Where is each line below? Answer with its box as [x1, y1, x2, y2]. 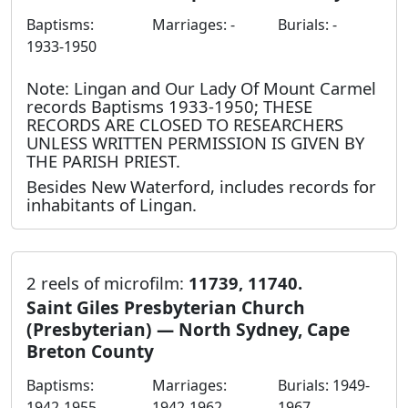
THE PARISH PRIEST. [26, 148, 180, 172]
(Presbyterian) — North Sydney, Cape [26, 316, 350, 342]
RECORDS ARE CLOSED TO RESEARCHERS [26, 112, 343, 136]
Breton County [26, 338, 154, 363]
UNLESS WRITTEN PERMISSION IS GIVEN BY [26, 130, 364, 154]
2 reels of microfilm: [26, 270, 189, 294]
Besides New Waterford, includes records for [26, 174, 376, 198]
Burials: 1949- [278, 374, 370, 395]
